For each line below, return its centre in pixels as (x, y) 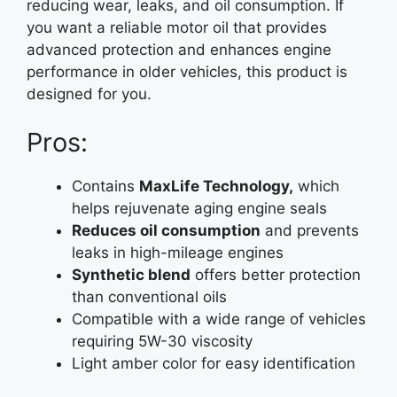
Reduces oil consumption (166, 230)
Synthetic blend (131, 275)
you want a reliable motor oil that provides (177, 27)
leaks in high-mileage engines (178, 253)
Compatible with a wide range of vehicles (219, 319)
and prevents (310, 230)
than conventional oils (149, 297)
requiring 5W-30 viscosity (162, 341)
